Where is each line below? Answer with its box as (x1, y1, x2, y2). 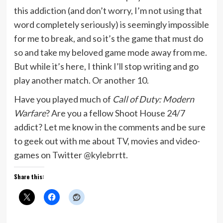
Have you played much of (13, 93, 112, 105)
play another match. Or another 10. (13, 74, 149, 86)
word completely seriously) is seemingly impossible (13, 18, 209, 30)
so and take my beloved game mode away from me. (13, 46, 207, 58)
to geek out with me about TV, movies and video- (13, 135, 200, 146)
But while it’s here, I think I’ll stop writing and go (13, 60, 199, 72)
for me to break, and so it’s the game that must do (13, 32, 203, 44)
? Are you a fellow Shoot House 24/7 (45, 107, 185, 118)
